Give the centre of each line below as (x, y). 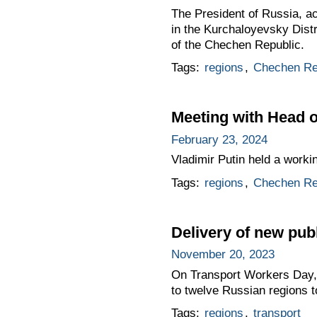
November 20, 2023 (223, 255)
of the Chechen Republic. (237, 45)
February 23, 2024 (219, 139)
